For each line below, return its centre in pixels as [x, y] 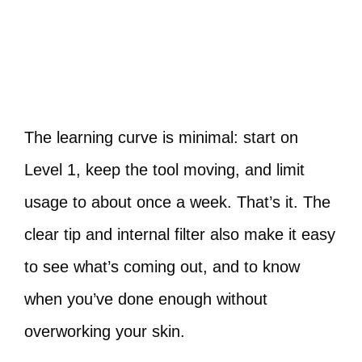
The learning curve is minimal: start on [161, 137]
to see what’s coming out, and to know [162, 267]
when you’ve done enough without [146, 299]
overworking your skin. [105, 331]
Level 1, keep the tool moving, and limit [164, 170]
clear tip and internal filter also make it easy [180, 234]
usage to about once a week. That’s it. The [177, 202]
